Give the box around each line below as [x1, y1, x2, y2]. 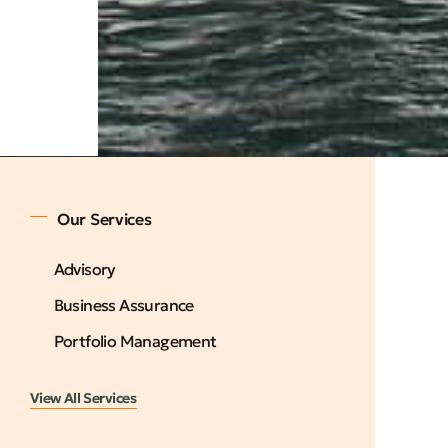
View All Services [29, 388, 137, 407]
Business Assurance [53, 294, 194, 315]
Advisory [53, 258, 116, 279]
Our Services [57, 208, 152, 229]
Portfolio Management [53, 330, 217, 351]
